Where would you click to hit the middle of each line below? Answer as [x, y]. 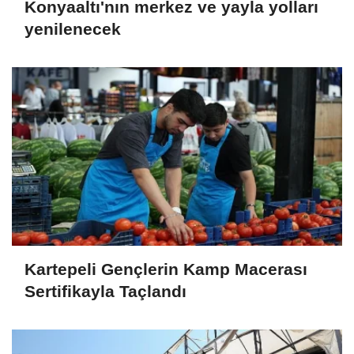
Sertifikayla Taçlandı [105, 292]
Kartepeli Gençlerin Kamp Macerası [166, 269]
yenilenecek [73, 29]
